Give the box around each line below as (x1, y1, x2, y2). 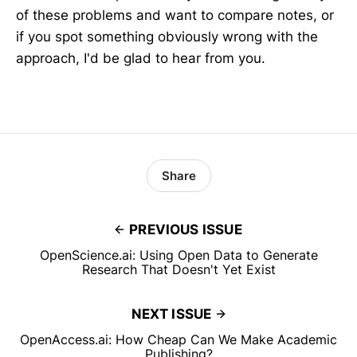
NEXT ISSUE (131, 306, 212, 323)
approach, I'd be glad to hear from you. (16, 50, 265, 67)
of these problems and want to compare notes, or (16, 7, 334, 24)
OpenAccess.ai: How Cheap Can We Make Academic (20, 331, 337, 348)
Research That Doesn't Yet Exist (81, 261, 276, 278)
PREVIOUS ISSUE (129, 222, 242, 238)
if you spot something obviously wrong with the (16, 29, 318, 45)
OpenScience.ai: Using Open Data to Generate (39, 247, 318, 264)
